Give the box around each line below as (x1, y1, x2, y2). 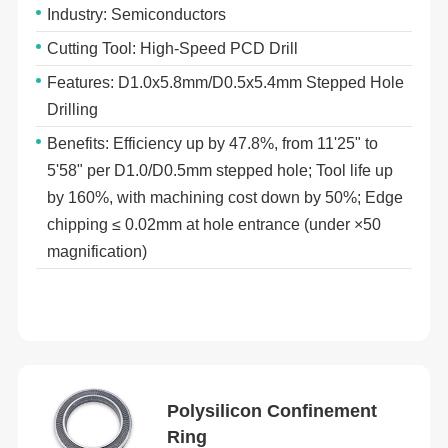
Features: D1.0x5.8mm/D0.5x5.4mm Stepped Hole (47, 74, 405, 92)
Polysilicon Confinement (167, 401, 378, 422)
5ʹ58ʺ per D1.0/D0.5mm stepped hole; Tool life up (47, 162, 394, 180)
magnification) (47, 243, 148, 261)
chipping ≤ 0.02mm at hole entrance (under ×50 (47, 216, 382, 234)
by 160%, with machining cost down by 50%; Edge (47, 189, 404, 207)
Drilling (47, 101, 99, 119)
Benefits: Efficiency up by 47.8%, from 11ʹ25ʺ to (47, 135, 379, 153)
